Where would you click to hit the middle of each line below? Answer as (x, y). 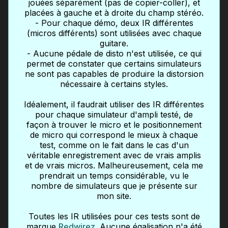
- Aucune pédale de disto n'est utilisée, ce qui (114, 54)
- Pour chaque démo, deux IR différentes (114, 23)
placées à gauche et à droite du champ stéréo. (114, 13)
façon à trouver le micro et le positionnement (114, 125)
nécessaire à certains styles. (114, 84)
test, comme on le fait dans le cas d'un (114, 145)
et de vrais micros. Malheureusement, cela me (114, 166)
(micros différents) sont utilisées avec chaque (114, 33)
